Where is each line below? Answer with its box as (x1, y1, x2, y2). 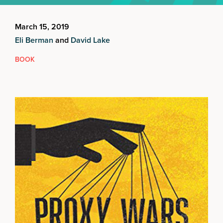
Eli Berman (15, 34, 53, 46)
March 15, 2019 (15, 21, 69, 32)
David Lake (71, 34, 110, 46)
